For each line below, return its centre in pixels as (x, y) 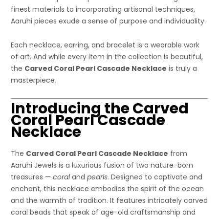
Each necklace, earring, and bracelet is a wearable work (105, 45)
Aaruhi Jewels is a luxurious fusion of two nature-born (102, 165)
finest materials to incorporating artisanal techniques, (103, 9)
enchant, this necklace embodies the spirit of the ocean (108, 188)
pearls (98, 177)
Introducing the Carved (100, 108)
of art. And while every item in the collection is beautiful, (107, 56)
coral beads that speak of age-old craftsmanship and (103, 212)
